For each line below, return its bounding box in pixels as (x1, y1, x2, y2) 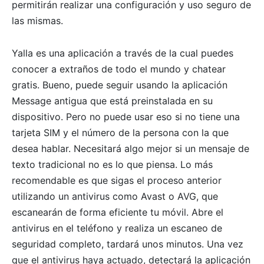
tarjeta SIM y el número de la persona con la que (12, 127, 229, 139)
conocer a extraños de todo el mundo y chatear (12, 63, 226, 75)
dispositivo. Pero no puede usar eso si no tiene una (12, 111, 240, 123)
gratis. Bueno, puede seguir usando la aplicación (12, 79, 227, 91)
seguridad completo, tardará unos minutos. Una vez (12, 238, 243, 250)
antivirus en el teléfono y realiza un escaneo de (12, 222, 222, 235)
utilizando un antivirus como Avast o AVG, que (12, 190, 218, 203)
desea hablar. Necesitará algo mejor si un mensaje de (12, 143, 249, 155)
